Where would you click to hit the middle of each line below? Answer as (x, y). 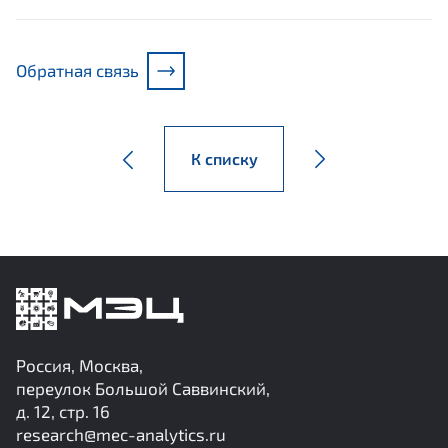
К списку (224, 159)
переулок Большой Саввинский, (143, 388)
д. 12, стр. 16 (63, 411)
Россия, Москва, (79, 365)
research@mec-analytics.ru (121, 434)
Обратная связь (77, 70)
